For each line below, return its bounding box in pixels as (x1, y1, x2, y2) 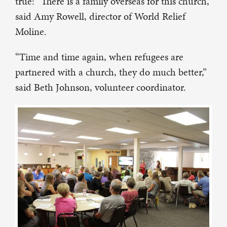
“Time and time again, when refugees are (15, 50, 183, 64)
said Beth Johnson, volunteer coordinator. (15, 80, 186, 95)
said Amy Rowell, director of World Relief (15, 9, 185, 24)
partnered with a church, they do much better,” (15, 65, 207, 80)
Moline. (15, 24, 47, 39)
